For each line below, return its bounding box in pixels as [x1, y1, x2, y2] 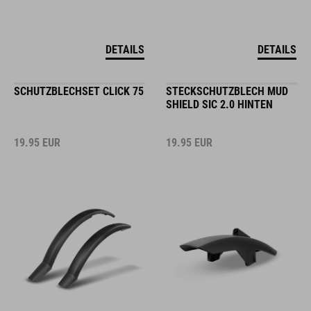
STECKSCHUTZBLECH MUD [166, 85, 288, 98]
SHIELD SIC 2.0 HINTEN [166, 98, 273, 111]
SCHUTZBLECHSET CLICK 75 [14, 85, 144, 98]
